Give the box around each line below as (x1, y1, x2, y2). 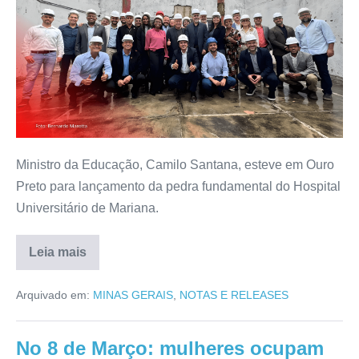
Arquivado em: (16, 288, 90, 301)
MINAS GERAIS (93, 288, 173, 301)
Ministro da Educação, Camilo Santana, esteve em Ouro (16, 157, 334, 171)
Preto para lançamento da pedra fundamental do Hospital (16, 179, 341, 193)
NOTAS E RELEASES (179, 288, 288, 301)
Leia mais (29, 244, 87, 259)
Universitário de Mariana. (16, 200, 159, 215)
